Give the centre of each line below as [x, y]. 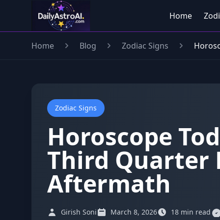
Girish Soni [79, 212]
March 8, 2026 [134, 212]
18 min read [191, 212]
